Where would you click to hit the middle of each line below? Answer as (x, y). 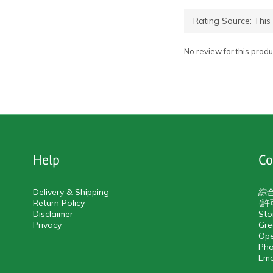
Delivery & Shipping (71, 192)
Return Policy (59, 203)
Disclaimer (53, 214)
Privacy (47, 225)
